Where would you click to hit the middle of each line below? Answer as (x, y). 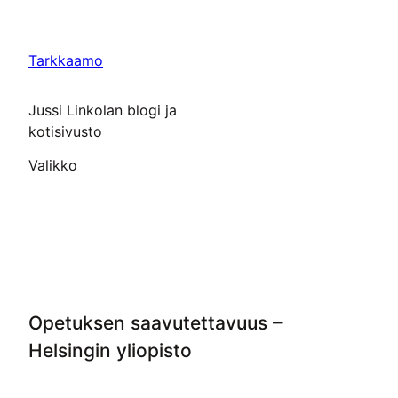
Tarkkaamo (66, 60)
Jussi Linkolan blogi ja (103, 110)
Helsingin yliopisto (110, 350)
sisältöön (36, 38)
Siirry (24, 17)
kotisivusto (65, 131)
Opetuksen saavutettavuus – (155, 323)
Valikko (53, 165)
